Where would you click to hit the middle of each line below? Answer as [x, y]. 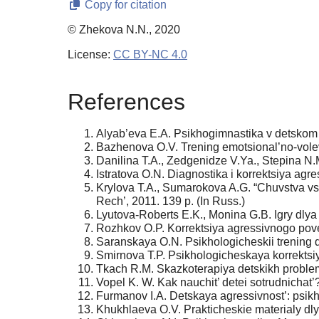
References [126, 101]
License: [90, 55]
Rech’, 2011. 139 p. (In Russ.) [171, 201]
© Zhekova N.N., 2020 [124, 30]
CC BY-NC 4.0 [150, 55]
